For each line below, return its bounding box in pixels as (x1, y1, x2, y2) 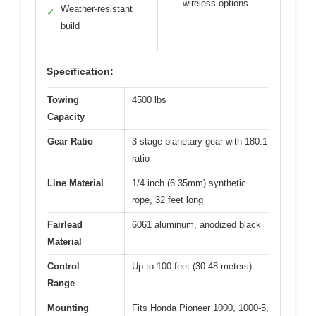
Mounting (47, 303, 89, 313)
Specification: (47, 66, 114, 77)
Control (47, 261, 80, 272)
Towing (47, 95, 79, 105)
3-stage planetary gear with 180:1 (132, 136, 267, 147)
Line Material (47, 178, 104, 188)
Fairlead (47, 219, 83, 230)
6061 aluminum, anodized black (132, 219, 261, 230)
